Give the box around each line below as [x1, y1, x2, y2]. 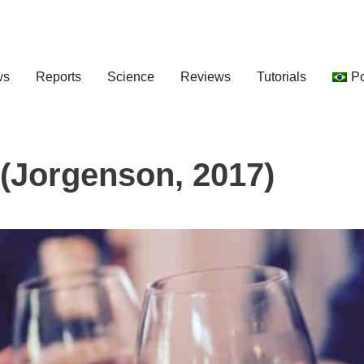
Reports [36, 70, 82, 84]
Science [107, 70, 155, 84]
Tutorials [257, 70, 307, 84]
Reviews [180, 70, 232, 84]
